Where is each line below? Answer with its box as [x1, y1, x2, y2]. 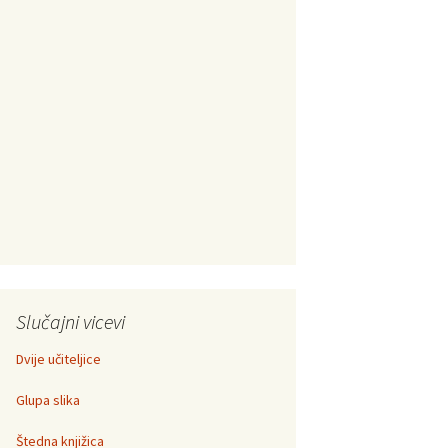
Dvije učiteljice [16, 350, 101, 368]
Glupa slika [16, 391, 80, 409]
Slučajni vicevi [16, 309, 125, 334]
